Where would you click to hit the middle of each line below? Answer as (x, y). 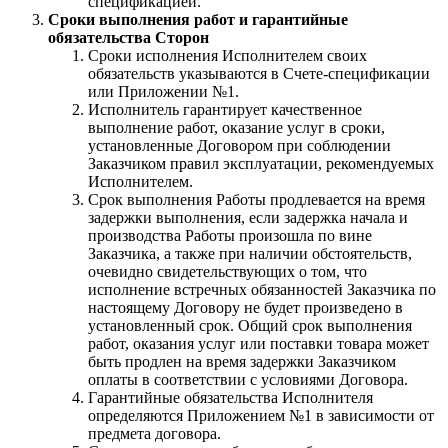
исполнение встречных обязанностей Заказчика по (262, 289)
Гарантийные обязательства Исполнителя (230, 397)
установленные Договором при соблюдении (239, 145)
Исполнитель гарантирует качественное (225, 109)
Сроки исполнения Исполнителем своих (227, 55)
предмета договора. (154, 433)
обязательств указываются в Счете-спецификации (259, 73)
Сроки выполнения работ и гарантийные (198, 19)
